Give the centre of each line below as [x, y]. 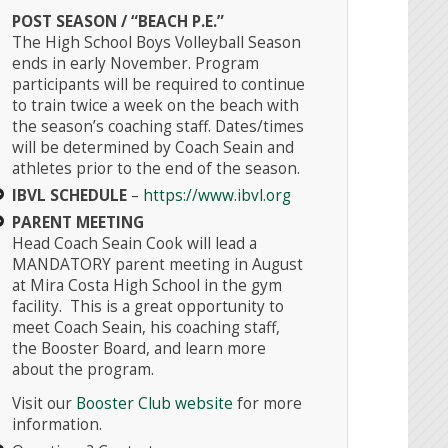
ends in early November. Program [136, 64]
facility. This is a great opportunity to [148, 307]
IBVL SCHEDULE [70, 196]
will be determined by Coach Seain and [153, 148]
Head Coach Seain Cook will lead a [135, 244]
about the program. [83, 370]
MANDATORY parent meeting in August [158, 265]
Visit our [44, 403]
